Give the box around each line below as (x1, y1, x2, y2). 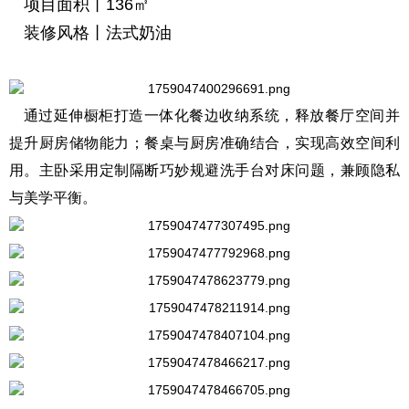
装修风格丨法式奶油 (24, 24, 172, 42)
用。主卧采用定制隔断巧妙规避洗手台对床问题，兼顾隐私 (9, 163, 400, 178)
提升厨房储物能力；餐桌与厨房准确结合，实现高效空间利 (9, 135, 400, 151)
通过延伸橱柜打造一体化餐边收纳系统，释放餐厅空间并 (24, 108, 400, 123)
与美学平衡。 (9, 190, 97, 205)
